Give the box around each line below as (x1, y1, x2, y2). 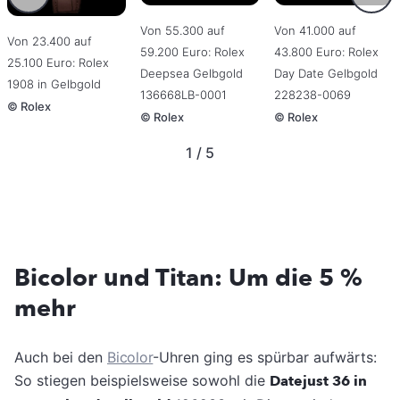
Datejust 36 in (270, 371, 367, 392)
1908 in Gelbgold (7, 77, 101, 92)
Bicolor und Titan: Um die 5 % (14, 262, 362, 296)
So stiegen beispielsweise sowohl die (14, 371, 270, 390)
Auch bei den (14, 348, 107, 367)
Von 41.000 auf (273, 23, 356, 38)
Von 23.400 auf (7, 34, 92, 49)
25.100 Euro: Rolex (7, 55, 109, 71)
